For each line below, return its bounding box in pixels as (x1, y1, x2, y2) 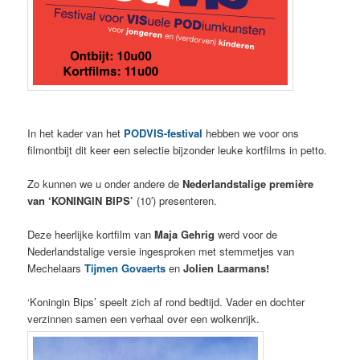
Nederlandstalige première (179, 175, 314, 191)
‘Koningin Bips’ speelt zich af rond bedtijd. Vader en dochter (27, 293, 305, 309)
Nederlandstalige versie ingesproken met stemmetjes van (27, 243, 295, 259)
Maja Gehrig (154, 226, 215, 242)
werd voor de (215, 226, 278, 242)
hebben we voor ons (206, 125, 300, 141)
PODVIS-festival (124, 125, 203, 141)
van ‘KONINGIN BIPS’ (27, 192, 137, 208)
